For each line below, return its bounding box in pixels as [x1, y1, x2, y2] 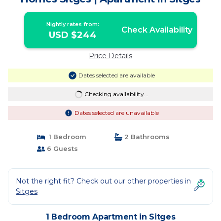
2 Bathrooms [122, 133, 170, 141]
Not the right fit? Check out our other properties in [16, 177, 191, 185]
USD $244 [49, 30, 97, 40]
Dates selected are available [78, 72, 155, 79]
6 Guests [44, 145, 78, 152]
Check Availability [121, 25, 192, 35]
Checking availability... [84, 90, 148, 98]
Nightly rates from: [46, 21, 100, 28]
